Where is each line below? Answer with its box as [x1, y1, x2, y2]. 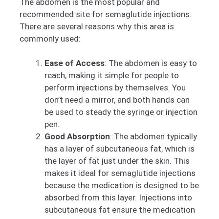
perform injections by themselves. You [44, 83, 186, 93]
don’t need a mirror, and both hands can [44, 95, 190, 105]
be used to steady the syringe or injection [44, 107, 197, 117]
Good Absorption [44, 131, 110, 142]
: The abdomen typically [110, 131, 197, 142]
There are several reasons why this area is [20, 21, 174, 31]
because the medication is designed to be [44, 180, 199, 191]
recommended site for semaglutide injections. [20, 9, 192, 19]
